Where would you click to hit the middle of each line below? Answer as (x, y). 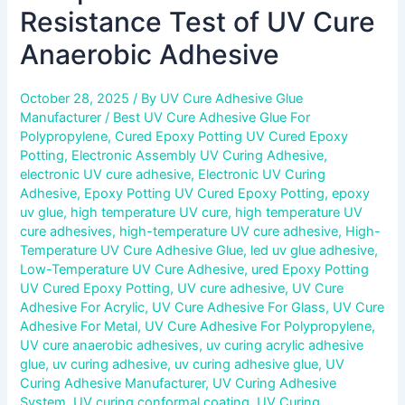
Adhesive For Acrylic (83, 307)
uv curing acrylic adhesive (285, 345)
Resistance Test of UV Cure (198, 21)
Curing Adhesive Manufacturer (113, 383)
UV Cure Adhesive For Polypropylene (259, 326)
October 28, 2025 (77, 98)
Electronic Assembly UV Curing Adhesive (198, 155)
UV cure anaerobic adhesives (110, 345)
